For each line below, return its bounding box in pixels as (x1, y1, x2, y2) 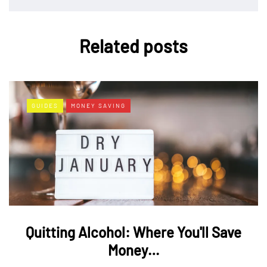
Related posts (79, 35, 188, 57)
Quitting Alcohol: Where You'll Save (26, 223, 241, 241)
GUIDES (32, 102, 58, 110)
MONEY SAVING (71, 102, 126, 110)
